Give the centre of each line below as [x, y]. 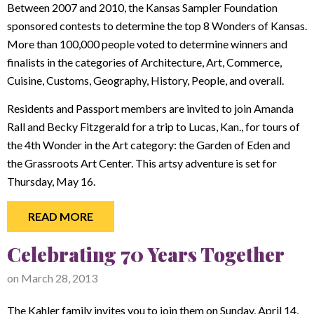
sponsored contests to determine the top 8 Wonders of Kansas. [157, 25]
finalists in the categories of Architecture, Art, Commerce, [144, 62]
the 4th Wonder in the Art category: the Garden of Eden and [149, 145]
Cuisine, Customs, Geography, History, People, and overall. [146, 80]
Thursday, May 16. [52, 181]
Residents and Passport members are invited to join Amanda [150, 108]
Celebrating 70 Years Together [146, 254]
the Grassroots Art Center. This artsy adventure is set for [142, 163]
